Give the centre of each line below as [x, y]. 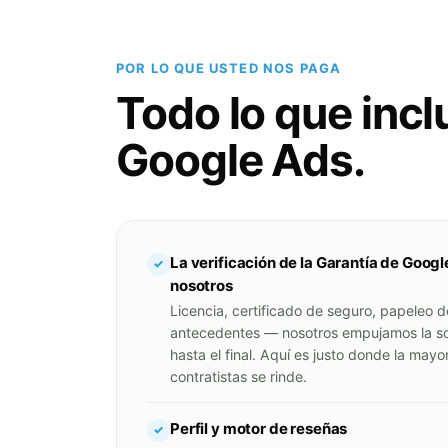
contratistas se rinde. [238, 376]
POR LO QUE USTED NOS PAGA [229, 67]
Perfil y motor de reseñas [259, 428]
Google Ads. [240, 159]
